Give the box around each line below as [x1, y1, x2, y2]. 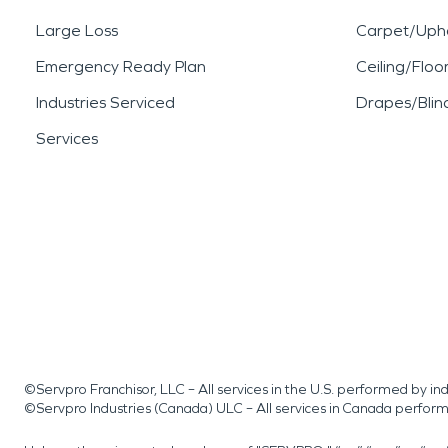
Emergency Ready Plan [36, 57, 206, 76]
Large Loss [36, 21, 118, 40]
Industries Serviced [36, 93, 175, 112]
